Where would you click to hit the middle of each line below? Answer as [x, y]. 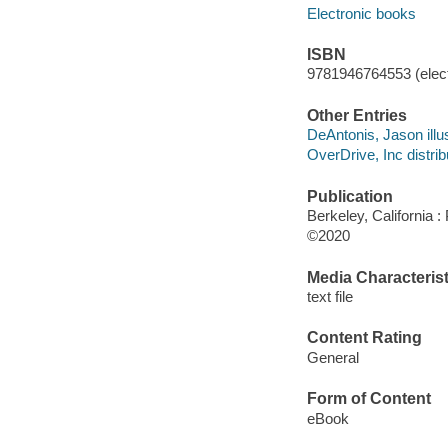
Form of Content [368, 399]
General [332, 357]
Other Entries [356, 115]
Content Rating [364, 338]
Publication [349, 196]
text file [329, 297]
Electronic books [361, 13]
